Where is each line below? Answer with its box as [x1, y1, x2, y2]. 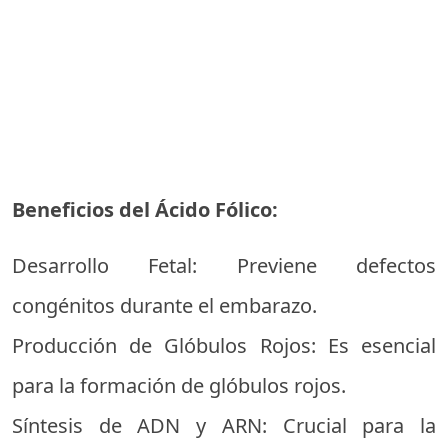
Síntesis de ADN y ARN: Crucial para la [12, 412, 436, 439]
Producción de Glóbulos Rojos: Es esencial [12, 332, 436, 359]
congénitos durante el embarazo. [12, 292, 317, 319]
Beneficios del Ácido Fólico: [12, 196, 278, 223]
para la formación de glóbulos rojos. [12, 372, 346, 399]
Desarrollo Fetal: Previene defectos [12, 252, 436, 279]
